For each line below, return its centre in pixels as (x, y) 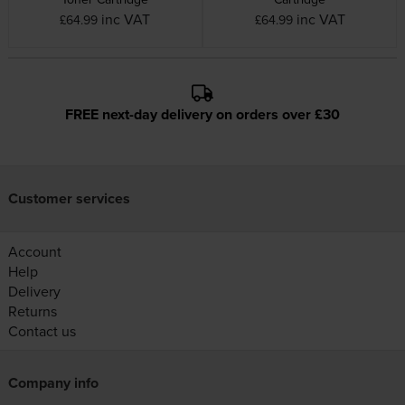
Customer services (69, 198)
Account (34, 251)
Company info (53, 383)
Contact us (42, 331)
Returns (32, 311)
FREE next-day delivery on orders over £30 (202, 114)
